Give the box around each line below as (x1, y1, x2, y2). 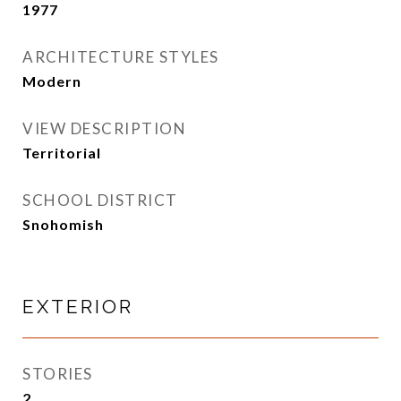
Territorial (22, 144, 101, 161)
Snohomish (22, 216, 104, 233)
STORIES (22, 364, 93, 383)
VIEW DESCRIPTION (22, 119, 186, 138)
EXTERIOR (22, 295, 133, 318)
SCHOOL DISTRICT (22, 191, 178, 209)
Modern (22, 73, 81, 90)
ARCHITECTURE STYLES (22, 47, 219, 66)
